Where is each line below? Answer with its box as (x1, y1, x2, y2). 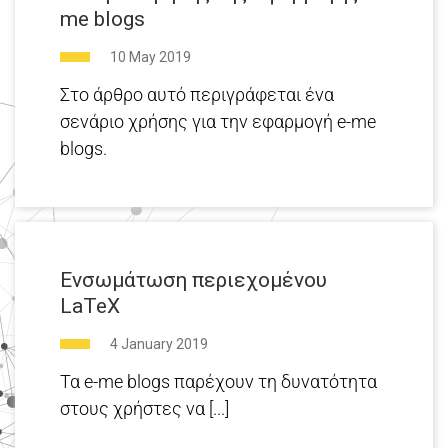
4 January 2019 (110, 336, 208, 353)
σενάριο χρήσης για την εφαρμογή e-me (60, 111, 376, 133)
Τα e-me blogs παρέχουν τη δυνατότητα (60, 371, 377, 393)
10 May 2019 (110, 49, 191, 66)
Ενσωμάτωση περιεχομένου (60, 268, 327, 293)
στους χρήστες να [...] (60, 398, 229, 420)
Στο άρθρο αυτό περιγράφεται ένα (60, 84, 334, 106)
